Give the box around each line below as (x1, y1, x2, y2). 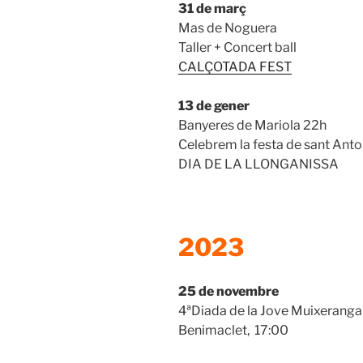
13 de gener (178, 97, 250, 113)
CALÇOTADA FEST (178, 58, 292, 75)
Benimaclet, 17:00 (178, 322, 288, 339)
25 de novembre (178, 284, 279, 300)
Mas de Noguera (178, 19, 280, 36)
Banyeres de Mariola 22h (178, 117, 327, 133)
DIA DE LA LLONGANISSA (178, 156, 339, 172)
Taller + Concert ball (178, 39, 297, 55)
